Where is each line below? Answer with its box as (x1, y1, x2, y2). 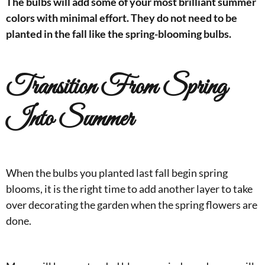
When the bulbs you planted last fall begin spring (6, 166, 228, 179)
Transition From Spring (6, 71, 227, 104)
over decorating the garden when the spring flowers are (6, 198, 257, 211)
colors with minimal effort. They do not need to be (6, 11, 237, 24)
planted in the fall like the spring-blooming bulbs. (6, 27, 231, 40)
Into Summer (6, 103, 134, 136)
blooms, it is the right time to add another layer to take (6, 182, 253, 195)
